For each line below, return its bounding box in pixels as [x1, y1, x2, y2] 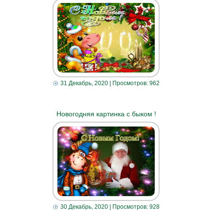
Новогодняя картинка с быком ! [56, 109, 156, 118]
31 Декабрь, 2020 [60, 79, 108, 87]
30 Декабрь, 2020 [60, 203, 108, 210]
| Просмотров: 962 [108, 79, 160, 87]
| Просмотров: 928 [108, 203, 160, 210]
